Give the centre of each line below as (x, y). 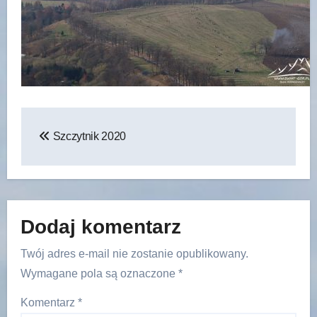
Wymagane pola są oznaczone (99, 274)
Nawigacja (76, 121)
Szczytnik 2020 (88, 136)
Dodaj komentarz (100, 226)
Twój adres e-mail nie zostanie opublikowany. (134, 254)
